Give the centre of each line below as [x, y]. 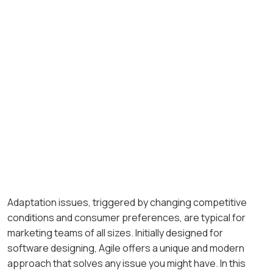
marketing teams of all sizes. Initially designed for [115, 233]
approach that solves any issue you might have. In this [126, 264]
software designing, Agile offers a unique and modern [126, 248]
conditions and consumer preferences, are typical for [126, 218]
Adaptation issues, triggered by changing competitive [127, 203]
